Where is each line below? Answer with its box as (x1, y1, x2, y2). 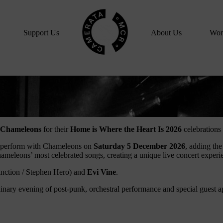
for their (41, 124, 70, 133)
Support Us (23, 28, 59, 37)
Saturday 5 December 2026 (94, 141, 185, 150)
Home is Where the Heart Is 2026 (70, 124, 182, 133)
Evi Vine (87, 167, 116, 176)
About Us (150, 28, 182, 37)
